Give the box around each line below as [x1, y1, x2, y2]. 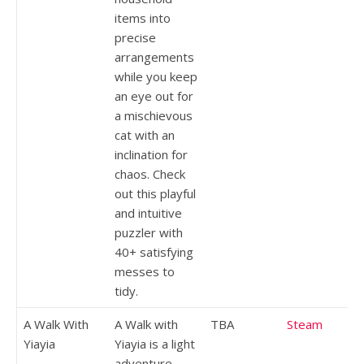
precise [115, 28, 156, 45]
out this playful [115, 184, 196, 201]
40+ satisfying [115, 243, 193, 260]
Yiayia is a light [115, 335, 195, 352]
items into [115, 9, 171, 26]
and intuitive [115, 204, 182, 221]
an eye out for [115, 87, 193, 104]
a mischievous [115, 106, 193, 123]
